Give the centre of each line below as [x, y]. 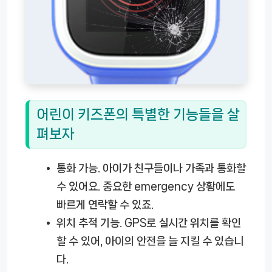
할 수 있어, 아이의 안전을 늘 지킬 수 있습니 [150, 241]
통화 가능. [78, 168]
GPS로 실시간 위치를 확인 [182, 223]
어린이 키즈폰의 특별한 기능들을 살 [138, 114]
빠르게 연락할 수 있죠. [105, 205]
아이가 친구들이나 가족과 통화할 [173, 168]
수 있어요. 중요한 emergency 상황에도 [146, 187]
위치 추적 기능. [89, 223]
